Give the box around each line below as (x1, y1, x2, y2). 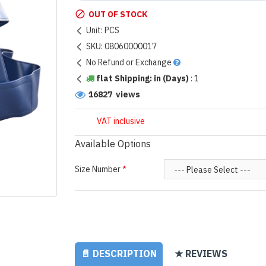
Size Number (74, 163, 121, 176)
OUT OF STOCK (88, 8, 148, 21)
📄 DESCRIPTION (80, 247, 157, 262)
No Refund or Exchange (85, 56, 172, 69)
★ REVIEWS (174, 247, 227, 262)
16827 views (88, 88, 140, 102)
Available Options (74, 137, 151, 152)
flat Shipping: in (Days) (94, 72, 189, 85)
